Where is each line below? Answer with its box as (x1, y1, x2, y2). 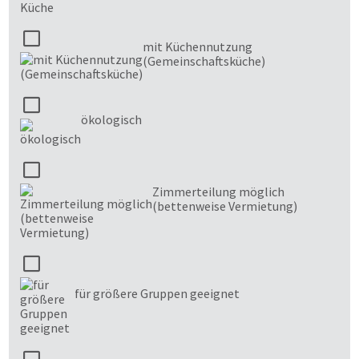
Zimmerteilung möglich (152, 183, 284, 200)
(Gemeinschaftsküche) (143, 52, 265, 69)
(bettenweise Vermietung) (152, 197, 297, 214)
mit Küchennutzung (143, 38, 252, 54)
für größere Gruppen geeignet (75, 284, 240, 301)
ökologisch (81, 111, 142, 127)
